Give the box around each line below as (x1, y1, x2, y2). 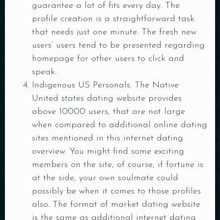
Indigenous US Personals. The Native (32, 81, 179, 90)
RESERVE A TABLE (74, 153, 143, 159)
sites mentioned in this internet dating (32, 134, 183, 143)
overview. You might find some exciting (32, 147, 184, 156)
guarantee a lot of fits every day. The (32, 1, 180, 10)
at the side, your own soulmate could (32, 173, 178, 183)
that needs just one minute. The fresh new (32, 27, 196, 37)
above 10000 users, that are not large (32, 107, 185, 116)
